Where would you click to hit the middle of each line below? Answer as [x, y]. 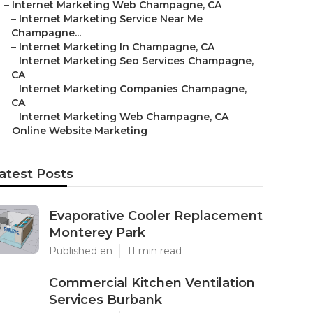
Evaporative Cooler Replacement [156, 216]
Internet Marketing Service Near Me [111, 19]
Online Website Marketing [80, 131]
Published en [81, 251]
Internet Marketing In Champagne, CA [117, 47]
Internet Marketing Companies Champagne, [133, 89]
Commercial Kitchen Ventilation [152, 283]
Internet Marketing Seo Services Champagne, [136, 61]
